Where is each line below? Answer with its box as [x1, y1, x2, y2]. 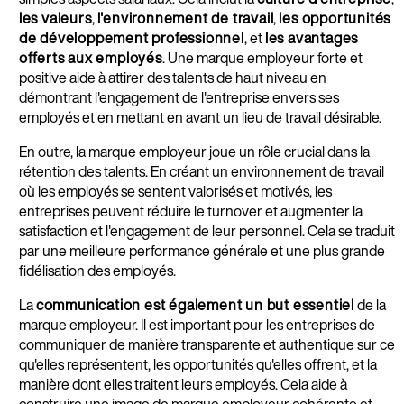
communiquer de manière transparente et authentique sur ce [18, 333, 395, 355]
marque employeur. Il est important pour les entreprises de [18, 313, 375, 335]
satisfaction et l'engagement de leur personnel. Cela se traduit [18, 219, 395, 242]
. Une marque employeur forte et [161, 46, 363, 69]
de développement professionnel [18, 26, 244, 49]
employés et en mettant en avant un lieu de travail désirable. [18, 106, 384, 128]
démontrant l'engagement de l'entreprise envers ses [18, 86, 339, 108]
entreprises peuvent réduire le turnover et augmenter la [18, 199, 363, 222]
